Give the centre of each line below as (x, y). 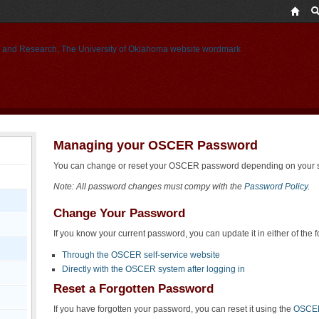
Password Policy (276, 187)
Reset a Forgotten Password (134, 289)
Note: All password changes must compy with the (149, 187)
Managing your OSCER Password (156, 145)
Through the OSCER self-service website (141, 255)
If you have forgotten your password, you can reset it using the (174, 309)
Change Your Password (120, 214)
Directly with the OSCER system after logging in (154, 269)
